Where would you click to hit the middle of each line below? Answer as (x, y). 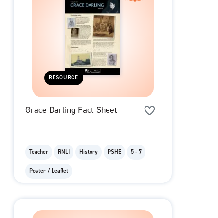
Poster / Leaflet (49, 171)
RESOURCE (64, 78)
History (89, 152)
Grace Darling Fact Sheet (71, 110)
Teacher (39, 152)
